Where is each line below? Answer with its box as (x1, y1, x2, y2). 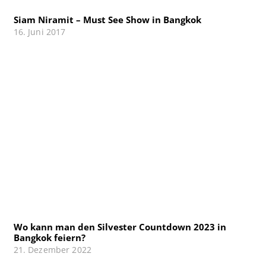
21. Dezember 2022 (13, 245, 92, 256)
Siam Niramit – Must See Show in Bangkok (13, 13, 201, 26)
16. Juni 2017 (13, 26, 66, 37)
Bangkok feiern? (13, 232, 85, 244)
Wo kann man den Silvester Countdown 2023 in (13, 221, 226, 233)
